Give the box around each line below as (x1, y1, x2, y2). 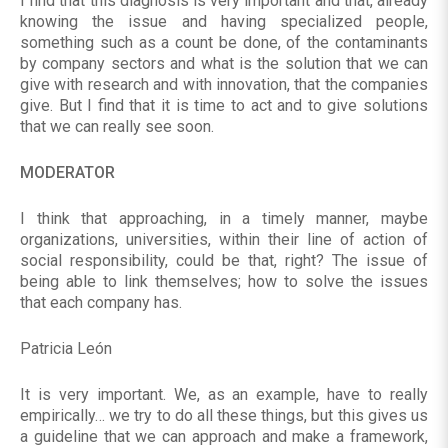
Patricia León (20, 339, 112, 359)
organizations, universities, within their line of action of (20, 230, 428, 250)
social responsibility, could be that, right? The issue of (20, 251, 428, 271)
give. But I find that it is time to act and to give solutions (20, 96, 428, 116)
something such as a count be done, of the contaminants (20, 33, 428, 53)
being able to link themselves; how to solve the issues (20, 272, 428, 292)
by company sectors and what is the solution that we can (20, 54, 428, 74)
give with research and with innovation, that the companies (20, 75, 428, 95)
